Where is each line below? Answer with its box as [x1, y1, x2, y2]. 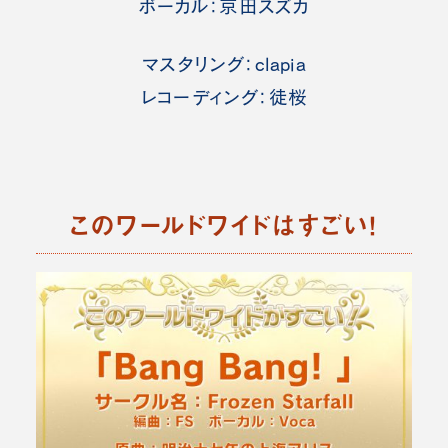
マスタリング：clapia [142, 55, 306, 74]
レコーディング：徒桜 [141, 88, 307, 107]
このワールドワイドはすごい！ [70, 205, 378, 243]
